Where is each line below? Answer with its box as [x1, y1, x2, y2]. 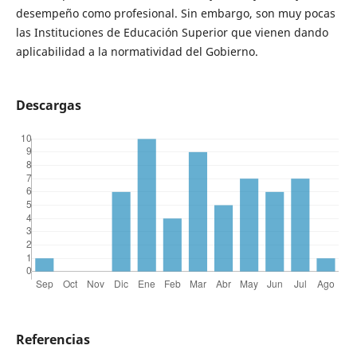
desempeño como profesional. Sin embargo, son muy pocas [15, 5, 335, 21]
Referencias [15, 331, 90, 349]
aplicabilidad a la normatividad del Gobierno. [15, 43, 258, 59]
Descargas [15, 96, 81, 115]
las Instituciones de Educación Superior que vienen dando [15, 24, 328, 40]
